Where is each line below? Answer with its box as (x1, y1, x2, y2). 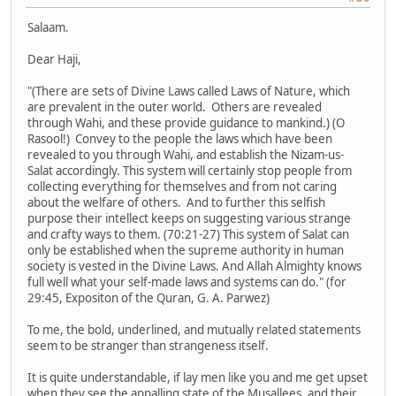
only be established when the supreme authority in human (27, 241, 344, 258)
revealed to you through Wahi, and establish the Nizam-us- (27, 146, 344, 163)
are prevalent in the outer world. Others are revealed (27, 98, 322, 115)
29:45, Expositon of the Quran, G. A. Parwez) (27, 289, 270, 306)
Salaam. (27, 19, 69, 35)
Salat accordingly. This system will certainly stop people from (27, 162, 352, 179)
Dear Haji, (27, 50, 81, 67)
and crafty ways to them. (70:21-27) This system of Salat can (27, 225, 349, 242)
